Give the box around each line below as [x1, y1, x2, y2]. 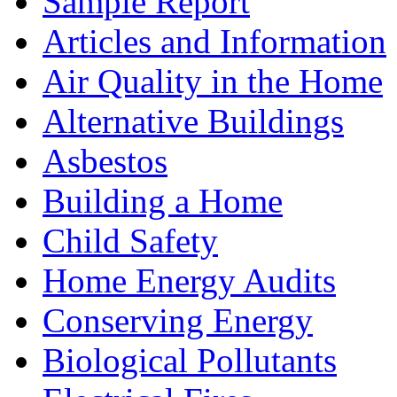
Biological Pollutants [43, 341, 337, 380]
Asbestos [43, 142, 167, 181]
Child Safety [43, 222, 218, 261]
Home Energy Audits [43, 261, 336, 300]
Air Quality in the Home [43, 62, 383, 101]
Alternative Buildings [43, 102, 344, 141]
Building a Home [43, 182, 283, 221]
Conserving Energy [43, 301, 313, 340]
